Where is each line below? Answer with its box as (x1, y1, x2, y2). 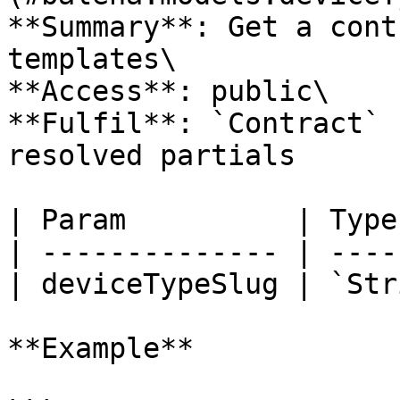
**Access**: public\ (7, 75, 329, 107)
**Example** (7, 332, 194, 364)
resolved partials (7, 139, 296, 171)
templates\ (7, 43, 177, 75)
